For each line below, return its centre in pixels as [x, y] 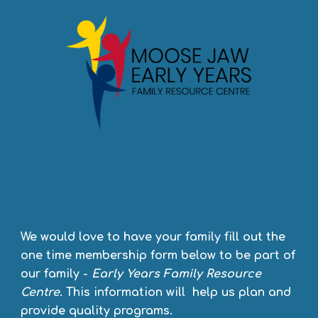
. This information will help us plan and [176, 293]
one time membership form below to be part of [158, 256]
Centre [40, 293]
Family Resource [213, 274]
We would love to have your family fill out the [153, 237]
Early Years [126, 274]
